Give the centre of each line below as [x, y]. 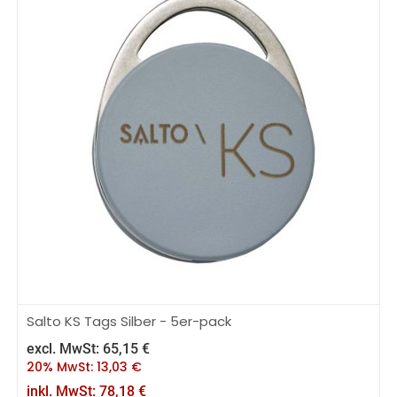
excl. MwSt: [65, 348]
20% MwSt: [62, 366]
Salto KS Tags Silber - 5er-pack [129, 321]
